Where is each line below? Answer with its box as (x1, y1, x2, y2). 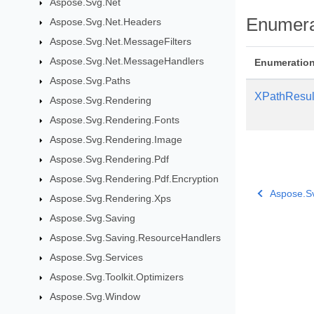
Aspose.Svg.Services (49, 252, 143, 263)
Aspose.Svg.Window (49, 291, 140, 302)
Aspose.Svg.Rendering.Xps (49, 193, 171, 204)
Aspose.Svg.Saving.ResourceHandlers (49, 232, 221, 243)
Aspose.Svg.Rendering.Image (49, 134, 182, 145)
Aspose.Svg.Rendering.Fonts (49, 114, 179, 125)
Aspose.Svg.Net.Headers (49, 16, 161, 27)
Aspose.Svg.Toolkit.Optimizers (49, 271, 184, 282)
